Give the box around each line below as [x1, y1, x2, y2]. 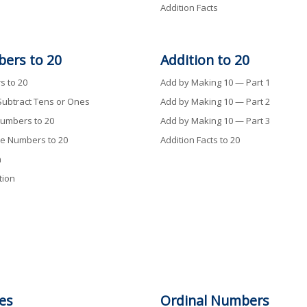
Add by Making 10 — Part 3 [160, 114, 270, 127]
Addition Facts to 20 [160, 133, 240, 146]
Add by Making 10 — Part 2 [160, 95, 270, 108]
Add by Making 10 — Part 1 [160, 75, 270, 88]
